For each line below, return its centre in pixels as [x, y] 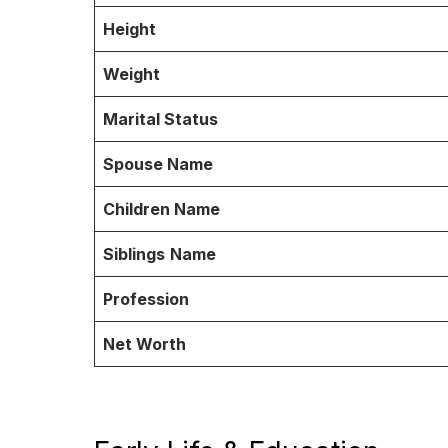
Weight [131, 73]
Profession [146, 298]
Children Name [161, 208]
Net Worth [144, 343]
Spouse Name [158, 163]
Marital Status [160, 118]
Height [129, 28]
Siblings [134, 253]
